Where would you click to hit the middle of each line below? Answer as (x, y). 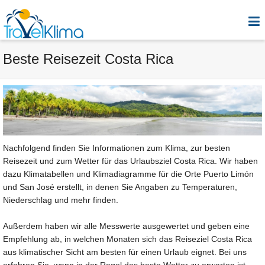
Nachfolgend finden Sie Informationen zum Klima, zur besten (117, 148)
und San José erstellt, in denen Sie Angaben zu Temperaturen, (120, 187)
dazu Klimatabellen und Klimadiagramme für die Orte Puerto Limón (128, 174)
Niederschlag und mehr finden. (61, 200)
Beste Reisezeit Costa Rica (88, 59)
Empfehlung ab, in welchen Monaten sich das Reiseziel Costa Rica (127, 239)
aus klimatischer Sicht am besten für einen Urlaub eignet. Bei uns (125, 252)
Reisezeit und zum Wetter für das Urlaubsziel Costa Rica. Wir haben (130, 161)
